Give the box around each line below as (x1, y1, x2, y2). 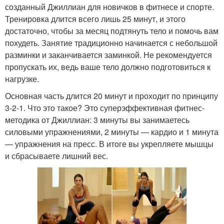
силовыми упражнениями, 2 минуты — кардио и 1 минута (5, 126, 218, 138)
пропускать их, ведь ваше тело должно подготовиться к (5, 61, 210, 73)
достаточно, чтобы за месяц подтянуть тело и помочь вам (5, 25, 218, 37)
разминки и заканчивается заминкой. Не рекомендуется (5, 49, 212, 61)
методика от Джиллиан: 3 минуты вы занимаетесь (5, 114, 189, 126)
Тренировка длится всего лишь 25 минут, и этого (5, 13, 185, 25)
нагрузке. (5, 73, 39, 85)
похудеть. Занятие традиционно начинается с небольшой (5, 37, 217, 49)
